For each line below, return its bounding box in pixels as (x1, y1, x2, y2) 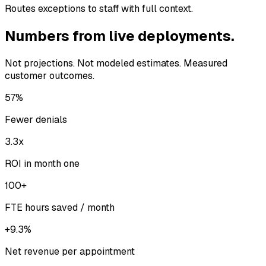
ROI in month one (5, 157, 80, 170)
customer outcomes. (5, 69, 94, 83)
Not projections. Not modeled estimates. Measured (5, 57, 227, 70)
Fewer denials (5, 113, 67, 126)
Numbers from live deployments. (5, 27, 235, 46)
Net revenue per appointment (5, 245, 135, 258)
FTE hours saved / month (5, 201, 115, 214)
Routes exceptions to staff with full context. (5, 2, 193, 15)
